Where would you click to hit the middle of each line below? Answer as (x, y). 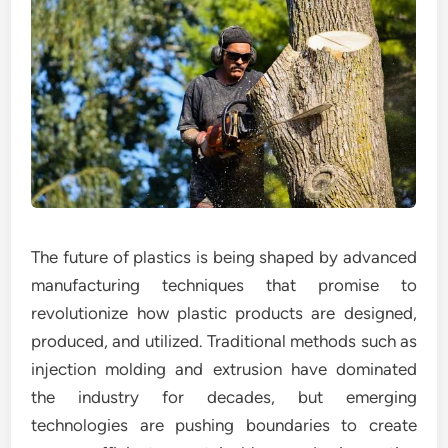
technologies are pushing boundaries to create (224, 425)
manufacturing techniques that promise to (224, 285)
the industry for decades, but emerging (224, 397)
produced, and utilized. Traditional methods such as (224, 341)
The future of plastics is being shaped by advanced (224, 257)
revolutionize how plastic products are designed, (224, 313)
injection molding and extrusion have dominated (224, 369)
